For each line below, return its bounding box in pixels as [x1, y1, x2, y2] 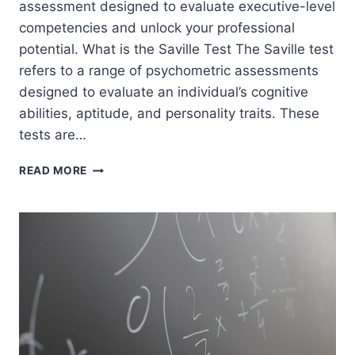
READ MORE [19, 164, 88, 177]
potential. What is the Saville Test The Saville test [19, 41, 334, 58]
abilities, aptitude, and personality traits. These [19, 105, 319, 122]
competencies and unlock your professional [19, 20, 295, 36]
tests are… [19, 127, 86, 143]
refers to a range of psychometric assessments [19, 63, 319, 79]
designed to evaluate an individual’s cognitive [19, 84, 308, 101]
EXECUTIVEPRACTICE [86, 193, 212, 207]
